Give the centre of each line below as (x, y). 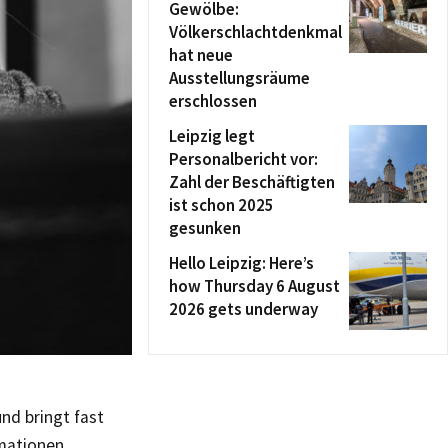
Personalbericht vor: (243, 159)
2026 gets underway (243, 309)
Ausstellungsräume (239, 78)
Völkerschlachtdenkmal (255, 32)
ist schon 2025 (221, 205)
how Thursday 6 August (254, 286)
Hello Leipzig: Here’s (241, 263)
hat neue (201, 55)
